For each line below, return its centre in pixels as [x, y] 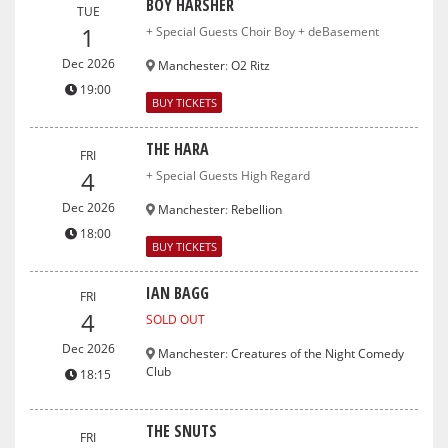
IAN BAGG [178, 292]
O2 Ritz [251, 65]
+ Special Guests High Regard [228, 175]
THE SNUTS [182, 430]
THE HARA [178, 148]
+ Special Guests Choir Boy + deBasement [263, 31]
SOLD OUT [176, 319]
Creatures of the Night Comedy [318, 353]
